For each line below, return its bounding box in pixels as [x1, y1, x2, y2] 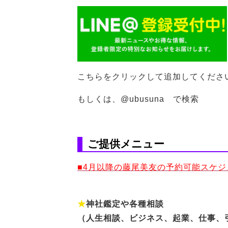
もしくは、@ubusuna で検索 [77, 95, 199, 103]
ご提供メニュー [88, 138, 164, 150]
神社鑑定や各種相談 [86, 199, 164, 208]
